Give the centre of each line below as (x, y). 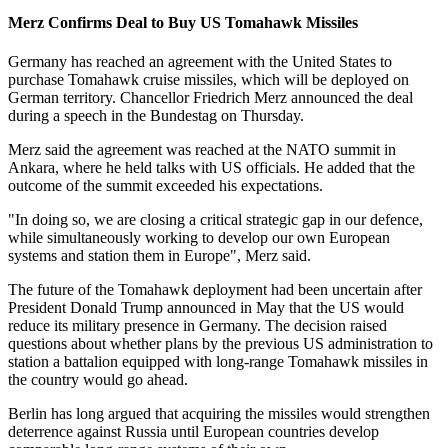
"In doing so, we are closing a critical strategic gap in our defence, (215, 220)
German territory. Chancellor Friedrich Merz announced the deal (210, 98)
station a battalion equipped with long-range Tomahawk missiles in (218, 362)
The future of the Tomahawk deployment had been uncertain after (215, 290)
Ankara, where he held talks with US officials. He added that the (211, 168)
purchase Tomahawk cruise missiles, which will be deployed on (208, 80)
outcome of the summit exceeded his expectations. (165, 186)
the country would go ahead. (98, 380)
